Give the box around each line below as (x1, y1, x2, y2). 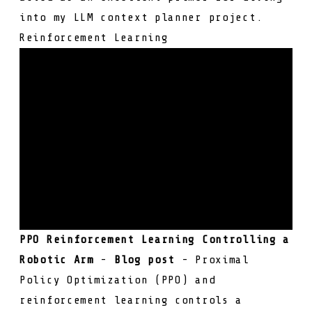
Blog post (114, 253, 175, 266)
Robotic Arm (19, 253, 94, 266)
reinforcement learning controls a (19, 294, 243, 306)
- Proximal (175, 253, 249, 266)
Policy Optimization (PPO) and (19, 274, 216, 286)
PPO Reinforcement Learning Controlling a (19, 233, 290, 246)
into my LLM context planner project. (19, 10, 263, 24)
